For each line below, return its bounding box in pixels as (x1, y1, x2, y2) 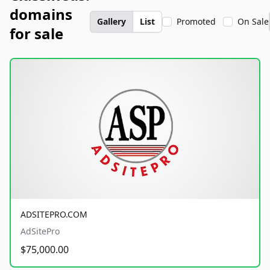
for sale (10, 24, 63, 43)
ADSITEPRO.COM (20, 208, 87, 220)
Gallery (97, 16, 126, 27)
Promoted (177, 16, 216, 27)
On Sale (237, 16, 269, 27)
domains (10, 4, 72, 24)
